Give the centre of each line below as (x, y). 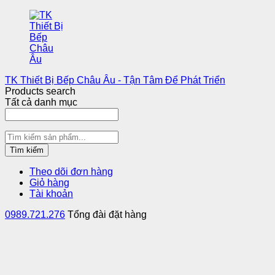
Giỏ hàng (49, 183)
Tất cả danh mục (41, 102)
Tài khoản (51, 194)
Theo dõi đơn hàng (71, 172)
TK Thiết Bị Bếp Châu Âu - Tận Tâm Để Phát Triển (115, 80)
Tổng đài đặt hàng (107, 215)
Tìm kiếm (27, 150)
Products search (40, 91)
